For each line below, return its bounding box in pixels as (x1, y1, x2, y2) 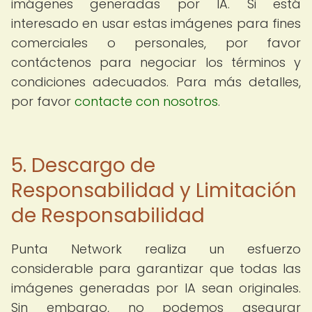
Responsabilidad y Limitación (11, 177, 297, 204)
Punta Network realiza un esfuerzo (11, 240, 301, 258)
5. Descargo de (11, 152, 155, 179)
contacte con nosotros (75, 93, 218, 110)
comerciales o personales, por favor (11, 34, 301, 52)
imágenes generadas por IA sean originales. (11, 279, 301, 297)
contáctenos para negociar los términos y (11, 54, 301, 71)
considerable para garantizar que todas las (11, 260, 301, 277)
